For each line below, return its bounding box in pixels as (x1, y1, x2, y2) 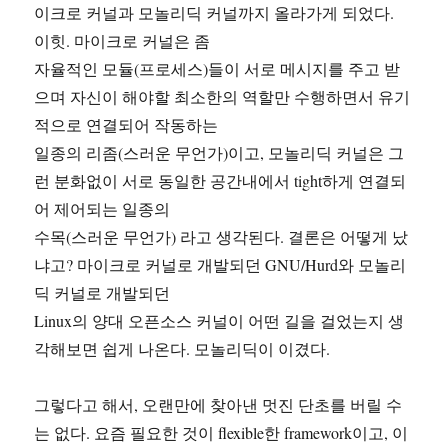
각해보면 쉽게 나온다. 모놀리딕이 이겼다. (34, 338, 331, 360)
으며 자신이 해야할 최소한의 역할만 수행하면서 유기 (34, 86, 411, 108)
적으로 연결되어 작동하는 (34, 114, 219, 136)
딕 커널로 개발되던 (34, 282, 171, 304)
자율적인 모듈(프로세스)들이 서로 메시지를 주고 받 (34, 58, 401, 80)
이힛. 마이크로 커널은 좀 (34, 30, 211, 52)
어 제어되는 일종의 (34, 198, 171, 220)
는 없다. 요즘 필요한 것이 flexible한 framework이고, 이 (34, 422, 409, 444)
